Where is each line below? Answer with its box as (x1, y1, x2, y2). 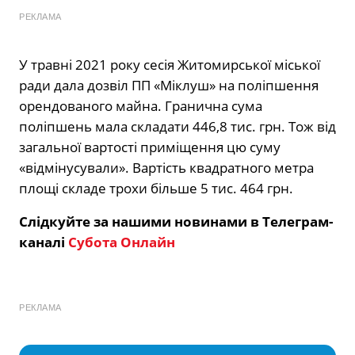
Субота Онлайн (68, 232, 175, 251)
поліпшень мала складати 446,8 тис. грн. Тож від (19, 116, 336, 136)
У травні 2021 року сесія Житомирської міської (19, 55, 320, 74)
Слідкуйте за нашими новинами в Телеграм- (19, 212, 333, 231)
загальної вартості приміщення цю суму (19, 137, 281, 156)
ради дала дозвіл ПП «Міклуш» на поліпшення (19, 75, 319, 94)
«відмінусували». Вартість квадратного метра (19, 158, 314, 177)
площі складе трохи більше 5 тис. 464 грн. (19, 178, 293, 197)
